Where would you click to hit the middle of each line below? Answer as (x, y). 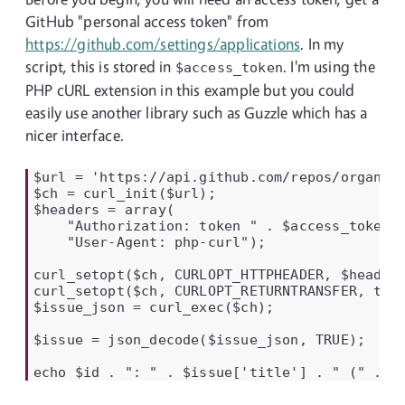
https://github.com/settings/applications (163, 44)
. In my (322, 44)
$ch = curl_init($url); (124, 193)
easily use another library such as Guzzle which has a (197, 113)
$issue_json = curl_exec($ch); (154, 307)
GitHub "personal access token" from (147, 21)
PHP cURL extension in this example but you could (190, 90)
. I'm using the (329, 66)
